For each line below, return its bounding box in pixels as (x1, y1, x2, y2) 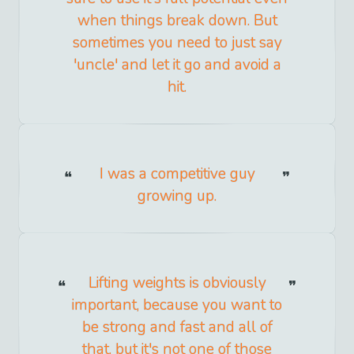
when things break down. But (77, 9, 277, 31)
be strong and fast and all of (81, 316, 273, 337)
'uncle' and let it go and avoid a (73, 54, 281, 75)
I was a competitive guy (99, 163, 255, 184)
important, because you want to (72, 294, 282, 315)
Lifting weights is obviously (88, 272, 266, 293)
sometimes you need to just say (72, 32, 282, 53)
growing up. (137, 185, 217, 206)
